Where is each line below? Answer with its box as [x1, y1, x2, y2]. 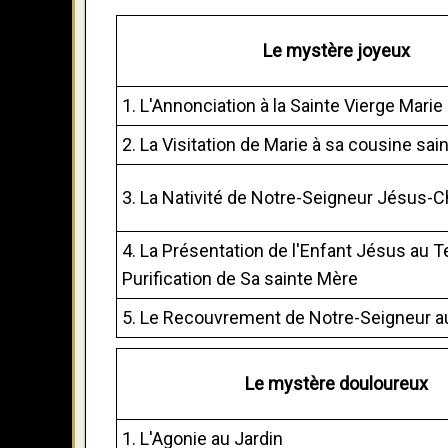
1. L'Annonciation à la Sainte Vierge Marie [122, 94, 443, 116]
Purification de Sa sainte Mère [122, 267, 358, 289]
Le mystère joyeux [262, 39, 410, 61]
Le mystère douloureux [244, 372, 428, 394]
